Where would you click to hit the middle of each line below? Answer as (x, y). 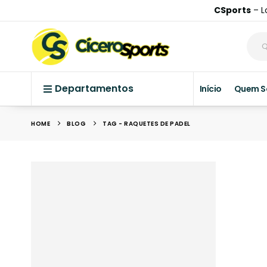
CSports (232, 10)
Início (210, 89)
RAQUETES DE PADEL (157, 124)
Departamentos (94, 88)
